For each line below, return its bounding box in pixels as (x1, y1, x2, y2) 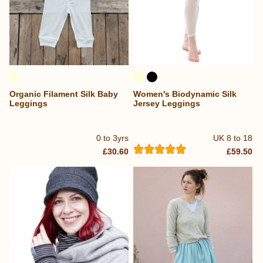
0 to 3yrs (96, 133, 129, 143)
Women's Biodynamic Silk (133, 89, 237, 99)
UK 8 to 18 (213, 133, 253, 143)
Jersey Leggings (133, 98, 201, 108)
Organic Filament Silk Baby (9, 89, 118, 99)
